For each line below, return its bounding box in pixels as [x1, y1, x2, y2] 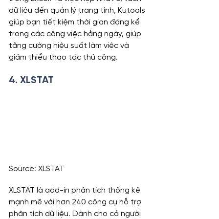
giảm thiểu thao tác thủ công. [9, 53, 118, 62]
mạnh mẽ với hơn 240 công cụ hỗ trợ [9, 198, 143, 207]
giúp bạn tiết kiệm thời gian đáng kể [9, 18, 142, 26]
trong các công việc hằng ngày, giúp [9, 29, 143, 38]
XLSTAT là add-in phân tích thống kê [9, 186, 142, 195]
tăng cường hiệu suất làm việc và [9, 41, 131, 50]
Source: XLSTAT [9, 165, 64, 174]
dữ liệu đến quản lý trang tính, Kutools [9, 6, 147, 15]
